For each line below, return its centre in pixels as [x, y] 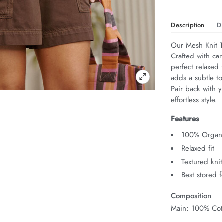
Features [185, 119]
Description [188, 25]
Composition [191, 196]
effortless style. [194, 100]
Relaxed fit [198, 148]
